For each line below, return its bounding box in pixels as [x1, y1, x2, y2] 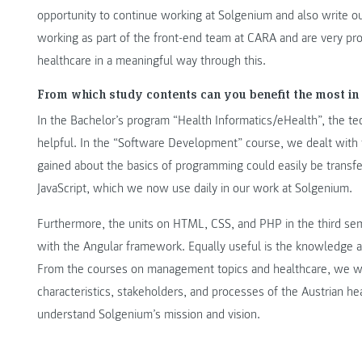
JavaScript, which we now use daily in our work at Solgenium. [37, 180, 352, 197]
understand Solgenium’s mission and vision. [37, 306, 260, 323]
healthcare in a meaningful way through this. [37, 53, 266, 69]
